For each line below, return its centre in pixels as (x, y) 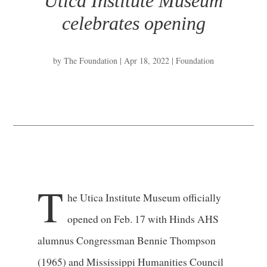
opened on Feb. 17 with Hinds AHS (143, 219)
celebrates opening (133, 23)
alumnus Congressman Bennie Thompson (126, 240)
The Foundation (91, 61)
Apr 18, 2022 (147, 61)
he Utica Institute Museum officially (144, 198)
